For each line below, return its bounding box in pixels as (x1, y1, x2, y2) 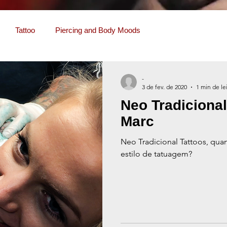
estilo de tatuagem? (121, 149, 192, 159)
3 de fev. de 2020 (142, 83, 187, 91)
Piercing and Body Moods (55, 26, 140, 35)
